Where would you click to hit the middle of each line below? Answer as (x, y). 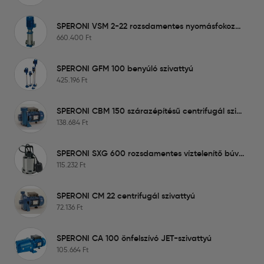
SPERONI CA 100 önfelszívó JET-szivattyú (134, 238)
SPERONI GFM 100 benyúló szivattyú (125, 68)
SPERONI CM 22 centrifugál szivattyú (126, 195)
